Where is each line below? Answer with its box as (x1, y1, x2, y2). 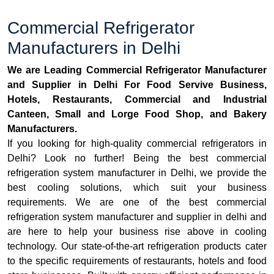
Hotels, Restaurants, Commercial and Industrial (7, 94, 267, 105)
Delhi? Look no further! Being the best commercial (7, 153, 267, 163)
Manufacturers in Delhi (7, 39, 180, 57)
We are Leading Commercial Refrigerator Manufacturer (7, 65, 267, 75)
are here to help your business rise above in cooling (7, 226, 267, 237)
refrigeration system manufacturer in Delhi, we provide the (7, 168, 267, 178)
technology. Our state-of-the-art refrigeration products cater (7, 241, 267, 251)
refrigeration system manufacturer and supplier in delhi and (7, 212, 267, 222)
